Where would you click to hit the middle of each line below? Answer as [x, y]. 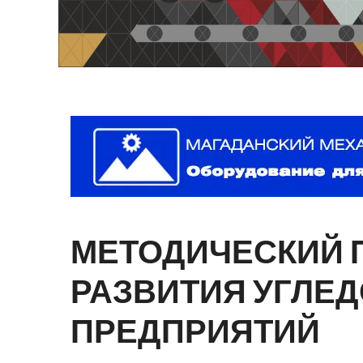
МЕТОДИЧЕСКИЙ [207, 252]
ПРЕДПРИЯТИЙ [195, 331]
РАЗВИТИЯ [158, 292]
